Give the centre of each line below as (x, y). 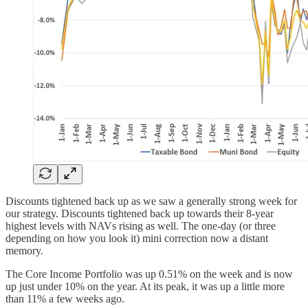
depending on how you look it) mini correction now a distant (137, 238)
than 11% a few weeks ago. (65, 298)
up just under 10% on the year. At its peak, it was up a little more (145, 286)
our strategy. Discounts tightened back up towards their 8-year (140, 213)
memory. (24, 250)
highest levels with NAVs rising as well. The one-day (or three (141, 225)
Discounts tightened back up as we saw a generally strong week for (151, 201)
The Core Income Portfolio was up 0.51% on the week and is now (149, 274)
